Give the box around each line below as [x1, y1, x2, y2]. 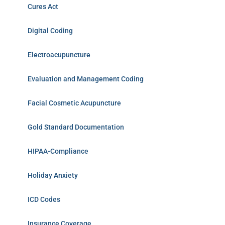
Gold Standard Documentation [28, 123, 124, 131]
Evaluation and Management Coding [28, 75, 144, 83]
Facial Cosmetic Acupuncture [28, 99, 121, 107]
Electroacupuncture [28, 51, 90, 59]
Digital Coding [28, 27, 73, 35]
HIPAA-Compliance [28, 147, 88, 155]
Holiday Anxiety [28, 171, 78, 179]
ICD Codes [28, 195, 60, 203]
